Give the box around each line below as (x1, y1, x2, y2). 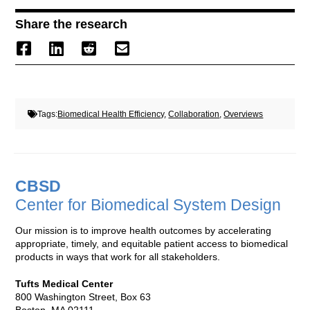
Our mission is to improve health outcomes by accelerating (15, 225, 272, 237)
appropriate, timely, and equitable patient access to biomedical (15, 238, 289, 250)
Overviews (224, 109, 264, 118)
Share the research (15, 17, 128, 31)
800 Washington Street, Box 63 (15, 291, 152, 303)
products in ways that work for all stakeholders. (15, 251, 221, 263)
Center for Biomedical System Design (15, 196, 282, 215)
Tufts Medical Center (15, 278, 113, 290)
